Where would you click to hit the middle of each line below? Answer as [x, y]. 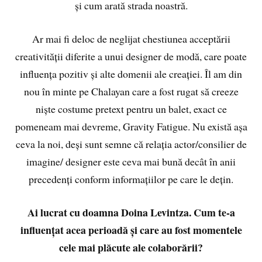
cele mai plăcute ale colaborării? [131, 247]
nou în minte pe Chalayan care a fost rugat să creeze [131, 91]
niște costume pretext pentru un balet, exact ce [131, 108]
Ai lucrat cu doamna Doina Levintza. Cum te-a [131, 212]
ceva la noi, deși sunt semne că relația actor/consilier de [131, 144]
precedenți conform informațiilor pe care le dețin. [131, 179]
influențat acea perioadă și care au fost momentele [131, 230]
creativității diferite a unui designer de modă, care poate [131, 56]
